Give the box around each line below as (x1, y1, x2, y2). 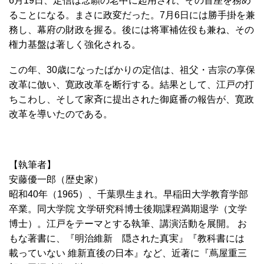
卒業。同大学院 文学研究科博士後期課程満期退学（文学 (9, 203, 247, 214)
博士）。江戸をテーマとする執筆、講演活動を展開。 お (9, 218, 247, 229)
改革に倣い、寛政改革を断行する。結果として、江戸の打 (9, 79, 254, 90)
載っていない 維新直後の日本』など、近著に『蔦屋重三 (9, 247, 247, 258)
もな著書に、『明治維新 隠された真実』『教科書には (9, 233, 245, 243)
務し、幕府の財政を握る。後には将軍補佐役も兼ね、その (9, 24, 254, 35)
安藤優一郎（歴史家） (9, 174, 103, 184)
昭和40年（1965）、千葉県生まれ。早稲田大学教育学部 (9, 189, 248, 199)
